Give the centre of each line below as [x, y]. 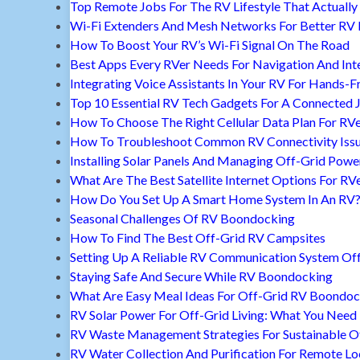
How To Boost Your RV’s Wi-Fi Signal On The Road [210, 45]
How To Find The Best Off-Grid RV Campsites [198, 238]
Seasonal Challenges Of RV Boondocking [182, 219]
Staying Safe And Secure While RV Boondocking [201, 276]
